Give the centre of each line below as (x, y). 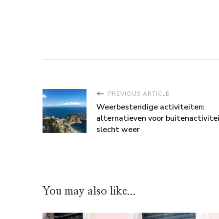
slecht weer (118, 129)
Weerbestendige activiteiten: (151, 107)
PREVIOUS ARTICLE (138, 94)
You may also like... (89, 191)
